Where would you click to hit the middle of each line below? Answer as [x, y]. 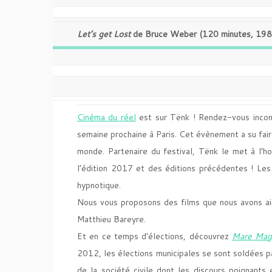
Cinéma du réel [107, 117]
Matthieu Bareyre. [111, 219]
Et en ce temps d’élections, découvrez [155, 236]
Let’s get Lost [104, 34]
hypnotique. [99, 185]
